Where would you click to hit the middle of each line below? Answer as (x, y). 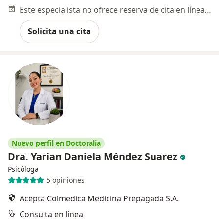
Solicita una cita (59, 31)
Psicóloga (23, 169)
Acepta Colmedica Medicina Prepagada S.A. (99, 198)
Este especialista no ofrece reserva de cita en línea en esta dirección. (208, 10)
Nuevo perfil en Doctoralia (56, 143)
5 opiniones (65, 180)
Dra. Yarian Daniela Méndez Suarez (93, 156)
